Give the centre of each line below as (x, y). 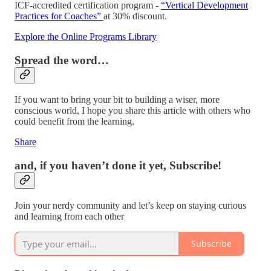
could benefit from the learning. (74, 122)
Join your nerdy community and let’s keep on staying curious (130, 205)
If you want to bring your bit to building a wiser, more (117, 100)
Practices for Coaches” (59, 16)
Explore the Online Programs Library (86, 36)
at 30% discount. (135, 16)
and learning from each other (69, 216)
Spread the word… (62, 60)
